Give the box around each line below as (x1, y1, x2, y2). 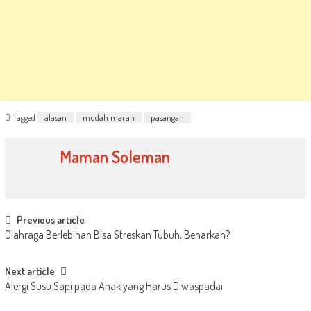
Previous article (16, 212, 85, 226)
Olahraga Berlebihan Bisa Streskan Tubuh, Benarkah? (4, 227, 230, 242)
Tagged (12, 112, 37, 124)
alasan (44, 112, 67, 124)
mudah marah (82, 112, 135, 124)
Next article (4, 264, 55, 278)
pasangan (150, 112, 184, 124)
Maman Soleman (60, 146, 171, 168)
